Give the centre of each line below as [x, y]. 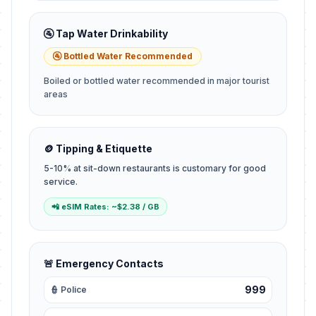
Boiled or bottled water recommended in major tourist [157, 81]
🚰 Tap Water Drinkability [106, 34]
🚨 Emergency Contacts [104, 263]
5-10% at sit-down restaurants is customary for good [155, 168]
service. [61, 182]
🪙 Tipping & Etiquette [98, 148]
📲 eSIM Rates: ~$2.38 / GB [105, 207]
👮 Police [68, 290]
